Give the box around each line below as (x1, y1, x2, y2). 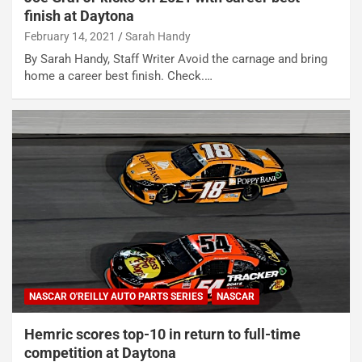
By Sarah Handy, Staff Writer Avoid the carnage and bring (24, 52, 327, 67)
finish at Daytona (24, 7, 134, 25)
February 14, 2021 (24, 30, 116, 44)
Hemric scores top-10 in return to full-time (24, 325, 301, 343)
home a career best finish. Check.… (24, 69, 213, 84)
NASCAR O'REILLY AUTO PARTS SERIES (29, 290, 203, 302)
